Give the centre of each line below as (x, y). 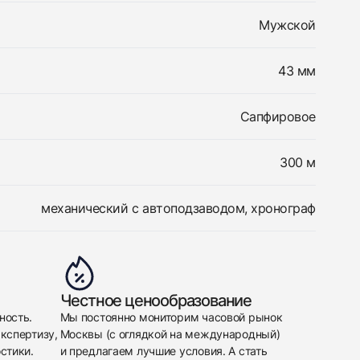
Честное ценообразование (155, 301)
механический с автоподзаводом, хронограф (178, 208)
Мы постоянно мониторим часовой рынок (171, 317)
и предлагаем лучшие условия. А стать (164, 351)
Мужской (287, 25)
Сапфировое (278, 117)
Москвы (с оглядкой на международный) (170, 334)
